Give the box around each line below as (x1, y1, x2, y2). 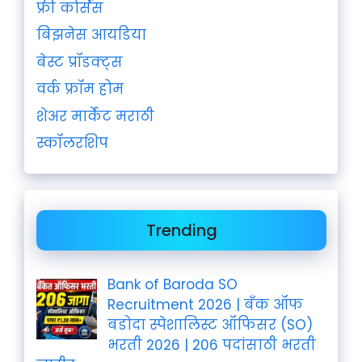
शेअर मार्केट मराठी (36, 106, 154, 126)
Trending (145, 219, 217, 242)
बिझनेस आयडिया (36, 25, 146, 44)
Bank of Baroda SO (107, 275, 238, 294)
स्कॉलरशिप (36, 133, 108, 153)
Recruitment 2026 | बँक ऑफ (107, 295, 303, 314)
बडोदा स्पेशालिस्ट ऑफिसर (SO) (107, 315, 313, 335)
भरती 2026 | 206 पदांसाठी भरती (107, 335, 316, 355)
